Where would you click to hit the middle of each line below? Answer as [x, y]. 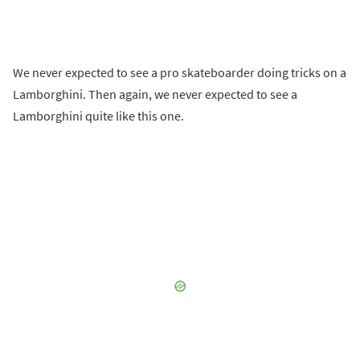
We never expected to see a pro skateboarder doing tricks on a [180, 72]
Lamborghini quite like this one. [98, 115]
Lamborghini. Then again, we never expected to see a [155, 94]
